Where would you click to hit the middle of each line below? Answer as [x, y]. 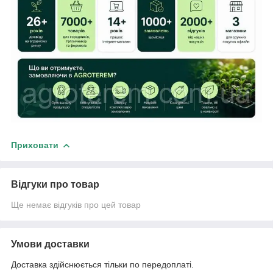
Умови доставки [50, 244]
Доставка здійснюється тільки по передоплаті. [102, 264]
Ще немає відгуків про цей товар [76, 204]
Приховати [35, 145]
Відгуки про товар [55, 184]
